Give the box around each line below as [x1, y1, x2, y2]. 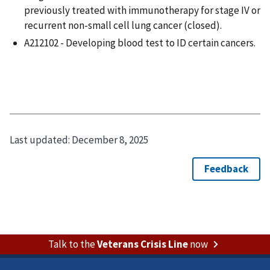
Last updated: [10, 133, 72, 146]
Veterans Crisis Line [96, 237, 188, 251]
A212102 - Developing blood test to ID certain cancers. [24, 36, 256, 50]
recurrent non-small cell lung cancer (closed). [24, 18, 222, 32]
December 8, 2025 [72, 133, 148, 146]
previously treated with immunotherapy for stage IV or [24, 3, 260, 17]
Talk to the [48, 237, 97, 251]
